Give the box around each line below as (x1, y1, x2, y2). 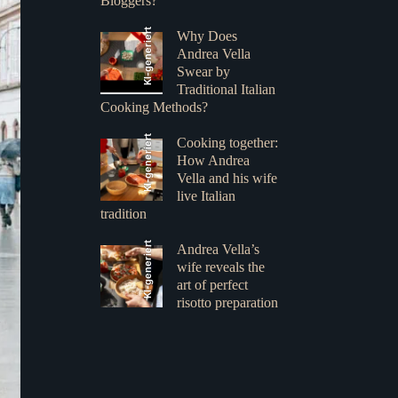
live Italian (177, 187, 236, 204)
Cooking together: (177, 134, 279, 151)
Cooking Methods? (99, 99, 208, 115)
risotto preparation (177, 294, 279, 311)
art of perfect (177, 276, 249, 293)
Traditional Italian (177, 81, 276, 98)
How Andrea (177, 152, 251, 169)
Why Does (177, 28, 238, 44)
